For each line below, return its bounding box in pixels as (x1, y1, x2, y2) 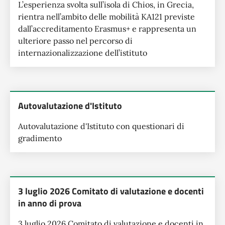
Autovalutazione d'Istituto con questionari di (18, 121, 184, 131)
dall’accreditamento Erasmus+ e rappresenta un (18, 24, 196, 34)
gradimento (18, 133, 62, 143)
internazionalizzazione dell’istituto (18, 48, 147, 58)
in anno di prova (18, 196, 81, 210)
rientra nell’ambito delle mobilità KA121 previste (18, 12, 195, 22)
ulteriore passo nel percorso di (18, 36, 133, 46)
